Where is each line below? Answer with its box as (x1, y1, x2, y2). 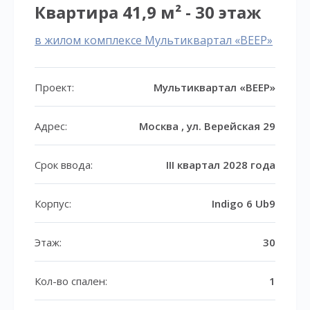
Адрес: (35, 118, 67, 133)
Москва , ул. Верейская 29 (139, 118, 275, 133)
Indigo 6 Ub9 (212, 196, 275, 210)
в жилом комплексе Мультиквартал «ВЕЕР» (35, 33, 273, 48)
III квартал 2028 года (166, 157, 275, 172)
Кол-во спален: (35, 273, 107, 288)
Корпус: (35, 196, 71, 210)
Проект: (35, 80, 74, 94)
